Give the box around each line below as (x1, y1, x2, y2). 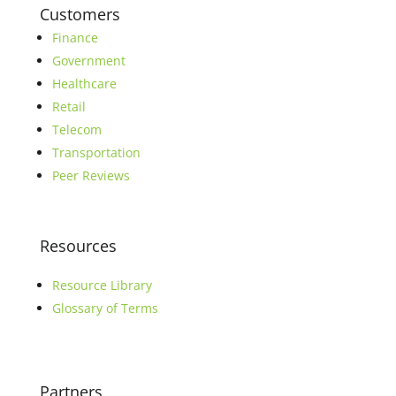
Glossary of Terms (51, 299, 158, 316)
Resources (39, 234, 117, 256)
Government (51, 51, 126, 69)
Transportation (51, 143, 141, 161)
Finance (51, 28, 98, 46)
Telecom (51, 120, 102, 138)
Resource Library (51, 276, 152, 293)
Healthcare (51, 74, 117, 92)
